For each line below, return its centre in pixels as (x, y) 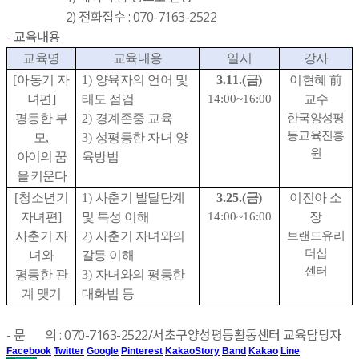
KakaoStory (192, 351)
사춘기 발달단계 (140, 197)
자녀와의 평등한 (140, 274)
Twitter (69, 351)
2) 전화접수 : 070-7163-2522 (111, 16)
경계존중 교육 (134, 118)
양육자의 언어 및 (141, 79)
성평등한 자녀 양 (141, 137)
